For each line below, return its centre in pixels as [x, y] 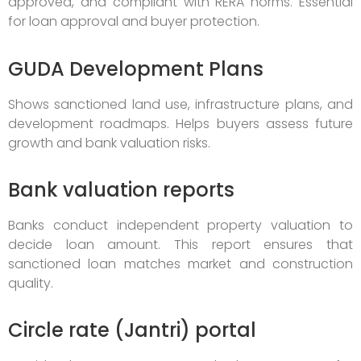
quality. [31, 284]
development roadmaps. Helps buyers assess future [180, 123]
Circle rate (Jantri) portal [132, 330]
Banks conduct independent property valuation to [180, 226]
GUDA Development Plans [136, 68]
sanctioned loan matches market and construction [180, 264]
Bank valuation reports [121, 190]
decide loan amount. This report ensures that [180, 245]
